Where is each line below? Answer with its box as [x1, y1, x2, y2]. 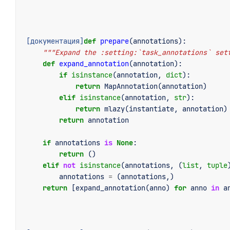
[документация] [26, 36, 84, 46]
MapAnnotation [104, 82, 158, 91]
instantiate [129, 104, 174, 113]
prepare [100, 36, 129, 46]
